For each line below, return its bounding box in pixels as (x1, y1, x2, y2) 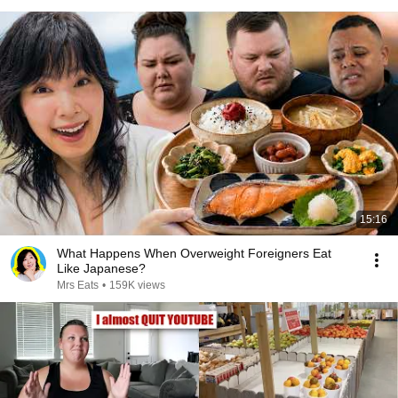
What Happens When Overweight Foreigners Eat (57, 246, 331, 260)
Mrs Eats (57, 279, 99, 291)
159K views (109, 279, 165, 291)
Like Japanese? (57, 261, 146, 275)
